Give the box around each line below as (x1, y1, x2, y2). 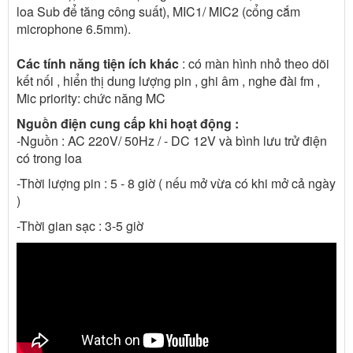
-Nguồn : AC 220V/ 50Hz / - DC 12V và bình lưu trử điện (17, 131, 327, 150)
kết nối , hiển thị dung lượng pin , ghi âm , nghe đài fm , (17, 71, 320, 90)
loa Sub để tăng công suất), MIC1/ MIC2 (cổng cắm (17, 2, 300, 20)
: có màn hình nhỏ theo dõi (179, 54, 329, 72)
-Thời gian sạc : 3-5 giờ (17, 216, 143, 235)
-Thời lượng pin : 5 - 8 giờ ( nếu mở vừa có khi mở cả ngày (17, 173, 336, 192)
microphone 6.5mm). (17, 19, 131, 38)
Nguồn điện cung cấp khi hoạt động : (17, 113, 239, 132)
